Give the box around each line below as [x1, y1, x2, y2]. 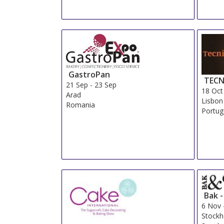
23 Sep [94, 80, 116, 90]
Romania [65, 100, 95, 110]
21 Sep [65, 80, 88, 90]
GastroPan [68, 69, 110, 80]
